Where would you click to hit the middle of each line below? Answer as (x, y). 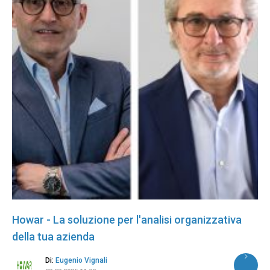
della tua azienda (53, 237)
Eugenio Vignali (81, 260)
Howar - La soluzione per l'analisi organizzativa (127, 220)
